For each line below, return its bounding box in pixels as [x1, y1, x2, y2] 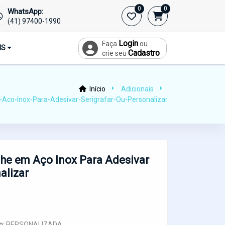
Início [88, 84, 105, 93]
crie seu [101, 49, 128, 57]
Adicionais [121, 84, 154, 93]
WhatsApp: [8, 7, 43, 16]
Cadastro [128, 48, 160, 58]
